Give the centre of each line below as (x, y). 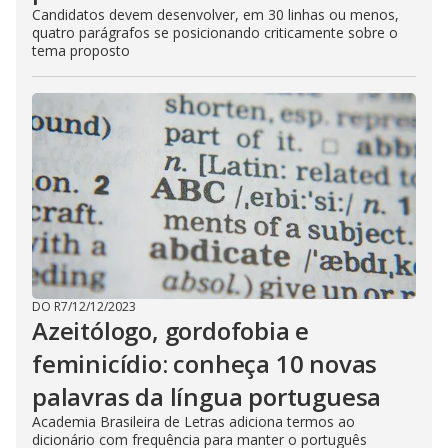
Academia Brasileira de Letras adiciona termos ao (193, 421)
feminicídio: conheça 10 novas (205, 363)
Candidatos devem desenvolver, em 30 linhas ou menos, (215, 14)
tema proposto (81, 50)
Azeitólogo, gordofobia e (171, 330)
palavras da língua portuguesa (207, 396)
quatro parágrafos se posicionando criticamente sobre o (215, 32)
